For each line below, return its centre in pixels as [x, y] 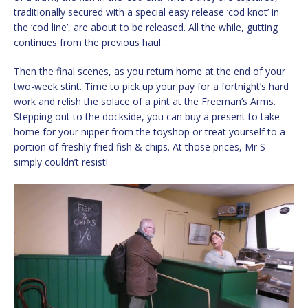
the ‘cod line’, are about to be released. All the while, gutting [146, 27]
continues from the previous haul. [88, 42]
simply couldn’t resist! [61, 162]
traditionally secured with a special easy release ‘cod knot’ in [146, 12]
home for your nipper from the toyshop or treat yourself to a [150, 131]
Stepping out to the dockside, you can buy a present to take [147, 116]
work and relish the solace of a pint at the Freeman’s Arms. [145, 101]
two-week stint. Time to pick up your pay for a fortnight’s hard [151, 86]
